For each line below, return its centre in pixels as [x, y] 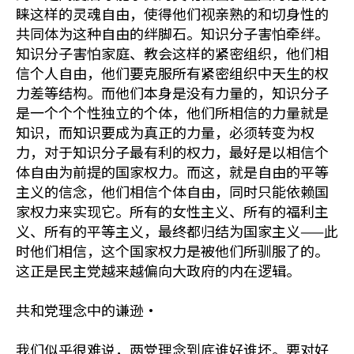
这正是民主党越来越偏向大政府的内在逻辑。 [158, 270]
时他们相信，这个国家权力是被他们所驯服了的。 [172, 250]
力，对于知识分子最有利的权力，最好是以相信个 [172, 152]
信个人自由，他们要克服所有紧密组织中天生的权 [172, 73]
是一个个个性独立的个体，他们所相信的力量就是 [172, 112]
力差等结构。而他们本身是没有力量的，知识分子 [172, 92]
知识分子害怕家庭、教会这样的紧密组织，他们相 [172, 53]
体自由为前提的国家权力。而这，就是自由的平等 [172, 171]
